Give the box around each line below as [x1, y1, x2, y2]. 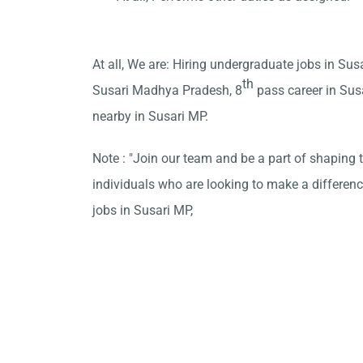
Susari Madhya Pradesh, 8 [92, 83, 242, 98]
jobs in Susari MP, [92, 203, 193, 218]
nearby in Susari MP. [92, 109, 208, 124]
